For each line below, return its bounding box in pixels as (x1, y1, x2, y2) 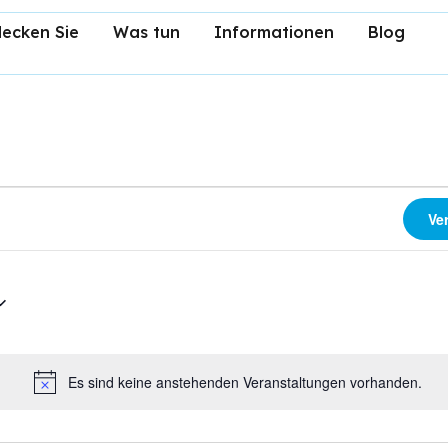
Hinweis (226, 381, 276, 402)
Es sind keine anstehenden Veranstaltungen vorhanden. (68, 372, 422, 393)
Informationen (213, 22, 334, 42)
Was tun (112, 22, 180, 42)
